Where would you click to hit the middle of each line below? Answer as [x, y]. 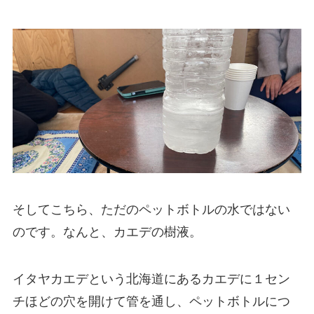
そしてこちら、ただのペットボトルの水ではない [151, 209]
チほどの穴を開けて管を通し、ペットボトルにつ [151, 302]
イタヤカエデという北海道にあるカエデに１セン [151, 279]
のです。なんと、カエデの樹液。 [107, 232]
